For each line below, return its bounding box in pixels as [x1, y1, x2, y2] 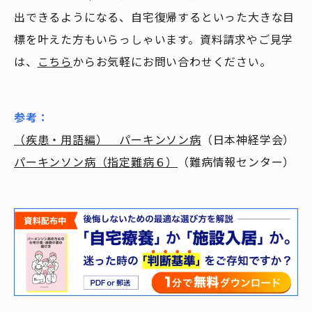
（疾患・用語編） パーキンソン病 [14, 132, 201, 148]
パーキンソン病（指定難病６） [14, 155, 178, 170]
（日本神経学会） [201, 132, 295, 148]
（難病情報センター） [178, 155, 295, 170]
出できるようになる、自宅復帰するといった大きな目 [14, 10, 295, 25]
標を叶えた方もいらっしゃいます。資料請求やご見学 [14, 32, 294, 47]
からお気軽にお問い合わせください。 [72, 54, 272, 70]
